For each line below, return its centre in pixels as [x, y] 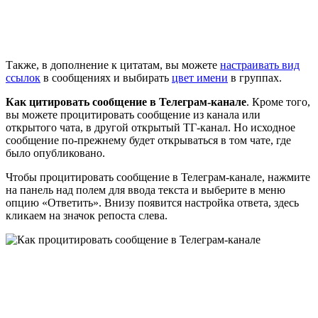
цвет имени [200, 77]
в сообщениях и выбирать [106, 77]
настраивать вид [260, 65]
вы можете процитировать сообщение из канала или [133, 114]
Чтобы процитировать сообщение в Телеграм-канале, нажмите [158, 177]
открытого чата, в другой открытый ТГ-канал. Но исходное [150, 127]
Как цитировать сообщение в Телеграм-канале [126, 102]
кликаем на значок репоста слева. [87, 215]
